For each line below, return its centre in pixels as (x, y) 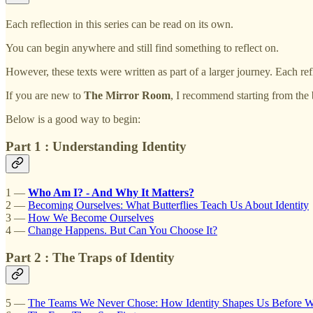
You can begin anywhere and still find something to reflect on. (142, 48)
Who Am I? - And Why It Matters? (111, 192)
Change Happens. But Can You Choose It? (123, 230)
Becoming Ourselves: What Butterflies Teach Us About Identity (168, 205)
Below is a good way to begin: (73, 119)
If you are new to (45, 96)
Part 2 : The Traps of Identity (90, 257)
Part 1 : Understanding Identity (96, 147)
